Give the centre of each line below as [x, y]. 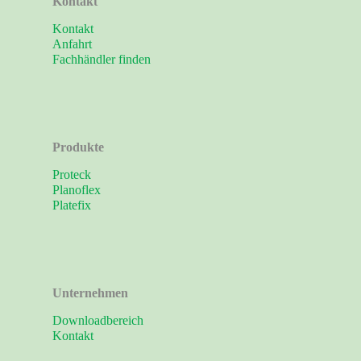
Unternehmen [90, 293]
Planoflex [77, 190]
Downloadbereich [98, 321]
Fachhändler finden [102, 60]
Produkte [78, 147]
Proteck [72, 175]
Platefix [72, 205]
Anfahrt [72, 44]
